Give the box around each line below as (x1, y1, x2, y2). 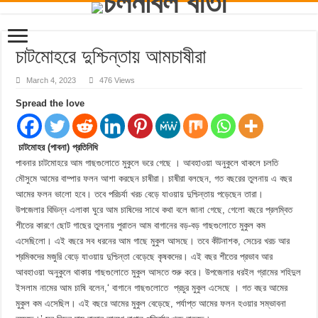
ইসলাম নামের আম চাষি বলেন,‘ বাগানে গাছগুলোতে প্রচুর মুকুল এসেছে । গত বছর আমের (16, 283, 288, 293)
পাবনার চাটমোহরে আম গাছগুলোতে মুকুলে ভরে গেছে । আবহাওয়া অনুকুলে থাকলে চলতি (16, 158, 279, 168)
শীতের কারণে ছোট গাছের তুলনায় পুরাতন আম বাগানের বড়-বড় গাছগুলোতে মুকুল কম (16, 220, 266, 231)
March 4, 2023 (26, 76, 77, 84)
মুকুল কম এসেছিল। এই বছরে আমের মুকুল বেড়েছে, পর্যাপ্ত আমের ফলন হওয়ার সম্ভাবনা (16, 298, 287, 309)
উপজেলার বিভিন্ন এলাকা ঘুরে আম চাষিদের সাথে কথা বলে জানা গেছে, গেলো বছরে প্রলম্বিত (16, 204, 293, 215)
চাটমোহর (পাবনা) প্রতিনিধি (18, 142, 102, 153)
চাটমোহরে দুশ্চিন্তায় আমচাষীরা (16, 45, 207, 67)
